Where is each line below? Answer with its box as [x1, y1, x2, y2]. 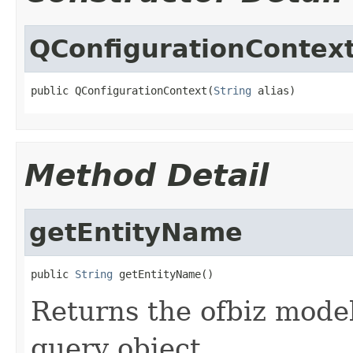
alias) [251, 84, 295, 97]
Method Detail [24, 157, 269, 193]
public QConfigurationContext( [31, 84, 214, 97]
